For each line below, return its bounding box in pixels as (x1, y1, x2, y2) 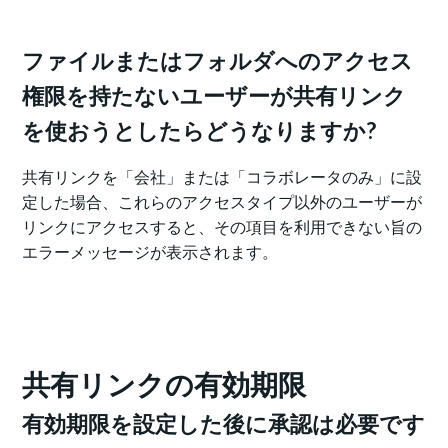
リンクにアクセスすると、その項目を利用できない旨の (22, 217, 423, 237)
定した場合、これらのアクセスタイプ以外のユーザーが (22, 192, 423, 212)
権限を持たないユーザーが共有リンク (22, 82, 407, 110)
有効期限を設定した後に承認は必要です (22, 410, 426, 438)
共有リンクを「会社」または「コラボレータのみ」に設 (22, 167, 423, 187)
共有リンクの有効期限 (22, 367, 307, 402)
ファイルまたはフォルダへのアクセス (22, 47, 414, 75)
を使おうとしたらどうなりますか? (22, 117, 377, 145)
